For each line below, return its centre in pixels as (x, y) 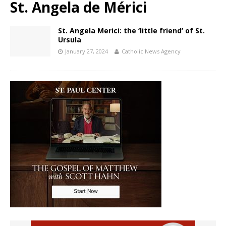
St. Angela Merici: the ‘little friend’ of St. (131, 31)
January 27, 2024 (87, 51)
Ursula (70, 40)
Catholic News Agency (151, 51)
